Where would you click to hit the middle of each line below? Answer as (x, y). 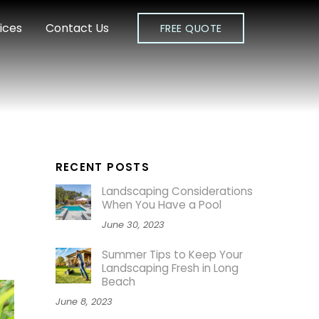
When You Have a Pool (161, 204)
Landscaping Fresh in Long (170, 268)
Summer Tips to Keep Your (172, 255)
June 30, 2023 (133, 224)
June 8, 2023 (84, 302)
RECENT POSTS (103, 167)
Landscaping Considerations (177, 191)
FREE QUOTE (191, 29)
